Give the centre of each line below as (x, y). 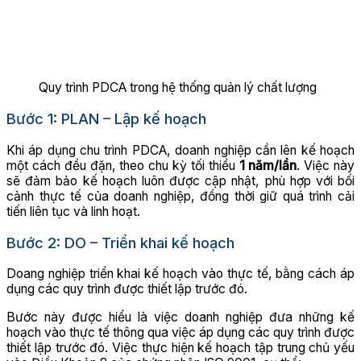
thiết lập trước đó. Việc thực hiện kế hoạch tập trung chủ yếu (180, 348)
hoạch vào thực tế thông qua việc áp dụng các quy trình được (180, 333)
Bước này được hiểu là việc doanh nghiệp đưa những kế (180, 317)
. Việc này (326, 165)
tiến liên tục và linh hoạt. (73, 211)
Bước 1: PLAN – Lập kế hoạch (106, 119)
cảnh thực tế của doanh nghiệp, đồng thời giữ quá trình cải (180, 196)
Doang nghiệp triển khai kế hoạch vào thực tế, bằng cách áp (180, 274)
